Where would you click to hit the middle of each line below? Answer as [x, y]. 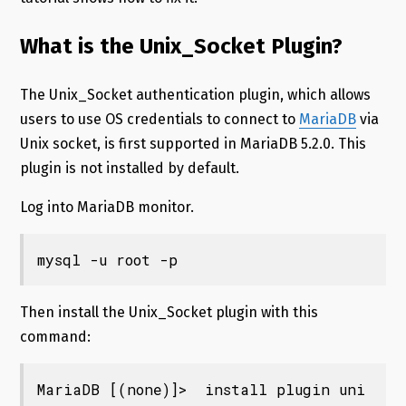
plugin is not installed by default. [129, 168]
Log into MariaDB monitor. [106, 207]
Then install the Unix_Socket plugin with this [169, 312]
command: [55, 336]
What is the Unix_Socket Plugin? [181, 46]
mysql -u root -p [107, 259]
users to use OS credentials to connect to [159, 119]
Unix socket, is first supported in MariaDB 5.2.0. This [193, 143]
